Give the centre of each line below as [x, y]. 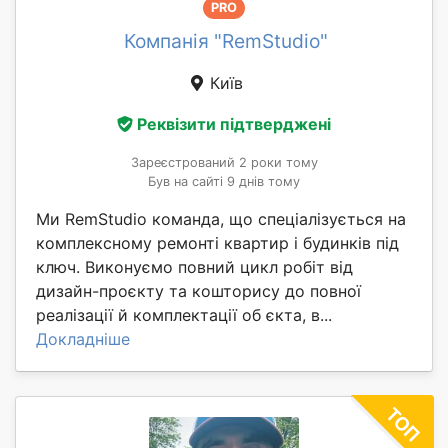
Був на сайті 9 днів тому [224, 182]
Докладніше [83, 339]
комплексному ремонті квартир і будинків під [217, 243]
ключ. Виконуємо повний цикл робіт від [194, 267]
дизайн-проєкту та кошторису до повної [198, 291]
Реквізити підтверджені [234, 124]
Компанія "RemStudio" [226, 40]
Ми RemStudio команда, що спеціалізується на [221, 219]
